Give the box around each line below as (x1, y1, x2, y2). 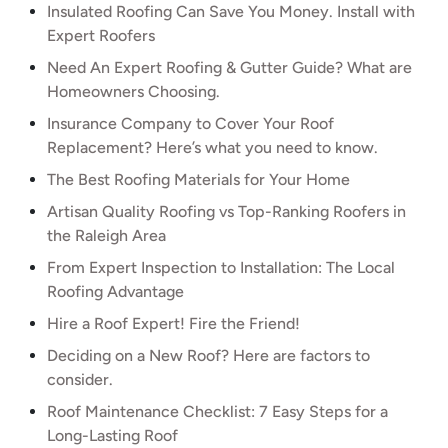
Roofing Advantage (47, 282, 184, 301)
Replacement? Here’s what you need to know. (47, 138, 378, 157)
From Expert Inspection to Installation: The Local (47, 258, 395, 277)
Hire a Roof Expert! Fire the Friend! (47, 314, 300, 333)
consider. (47, 370, 113, 389)
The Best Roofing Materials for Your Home (47, 170, 350, 189)
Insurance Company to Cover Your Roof (47, 114, 334, 133)
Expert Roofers (47, 26, 155, 45)
